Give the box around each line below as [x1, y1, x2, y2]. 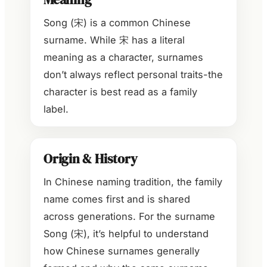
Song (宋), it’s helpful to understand [44, 227, 209, 240]
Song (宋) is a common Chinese [44, 16, 191, 29]
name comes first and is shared [44, 193, 190, 205]
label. [44, 103, 69, 115]
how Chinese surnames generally [44, 244, 200, 257]
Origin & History [44, 150, 138, 167]
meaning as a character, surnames [44, 51, 203, 63]
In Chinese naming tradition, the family [44, 175, 222, 188]
